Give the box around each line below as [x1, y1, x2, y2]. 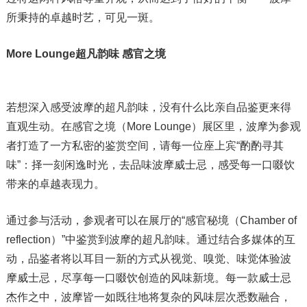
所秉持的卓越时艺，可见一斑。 [5, 11, 160, 23]
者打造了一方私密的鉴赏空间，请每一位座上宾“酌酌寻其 [5, 139, 284, 151]
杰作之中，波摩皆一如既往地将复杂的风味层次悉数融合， [5, 291, 291, 303]
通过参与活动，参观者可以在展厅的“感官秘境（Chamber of [5, 214, 297, 226]
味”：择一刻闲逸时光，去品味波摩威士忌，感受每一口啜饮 [5, 158, 295, 171]
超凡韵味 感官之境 [75, 47, 166, 60]
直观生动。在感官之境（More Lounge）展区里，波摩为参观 [5, 120, 301, 132]
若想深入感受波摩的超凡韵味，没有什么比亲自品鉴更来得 [5, 101, 291, 113]
